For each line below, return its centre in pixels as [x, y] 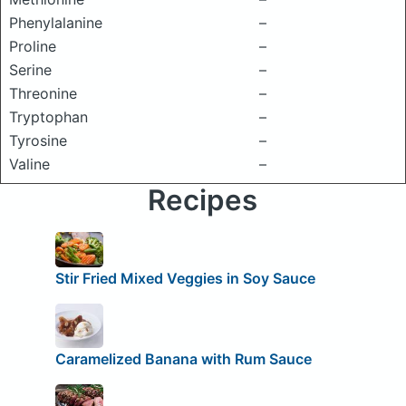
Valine [29, 164]
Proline [33, 46]
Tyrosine [38, 140]
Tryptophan [48, 117]
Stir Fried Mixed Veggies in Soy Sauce [185, 279]
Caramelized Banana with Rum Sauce [183, 358]
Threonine [43, 93]
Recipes [203, 200]
